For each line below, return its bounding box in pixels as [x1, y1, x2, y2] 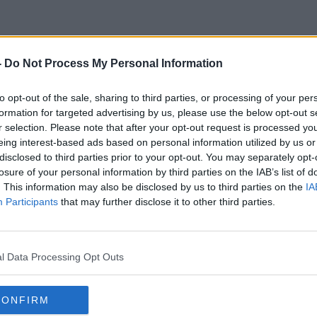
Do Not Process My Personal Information [4, 57, 223, 69]
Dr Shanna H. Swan [59, 86, 258, 110]
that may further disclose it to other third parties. [58, 196, 275, 207]
